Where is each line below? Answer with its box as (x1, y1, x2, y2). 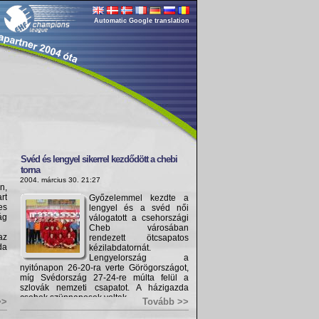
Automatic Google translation (94, 17, 189, 24)
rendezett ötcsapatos (89, 233, 189, 243)
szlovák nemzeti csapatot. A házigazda (20, 283, 189, 293)
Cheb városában (89, 223, 189, 233)
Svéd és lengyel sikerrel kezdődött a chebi (21, 154, 177, 164)
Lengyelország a (89, 253, 189, 263)
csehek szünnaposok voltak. (20, 293, 129, 303)
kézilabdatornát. (89, 243, 151, 253)
